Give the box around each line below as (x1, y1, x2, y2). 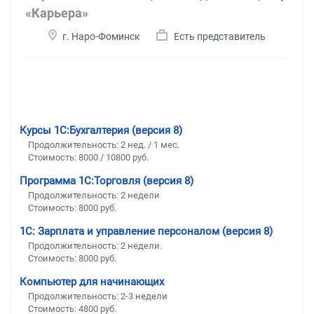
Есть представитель (174, 30, 266, 42)
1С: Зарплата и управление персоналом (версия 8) (20, 224, 273, 238)
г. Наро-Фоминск (62, 30, 140, 42)
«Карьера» (25, 5, 88, 20)
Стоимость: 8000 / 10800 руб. (28, 151, 149, 163)
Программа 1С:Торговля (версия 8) (20, 174, 193, 187)
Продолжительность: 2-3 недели (28, 290, 168, 301)
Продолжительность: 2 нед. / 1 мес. (28, 139, 179, 150)
